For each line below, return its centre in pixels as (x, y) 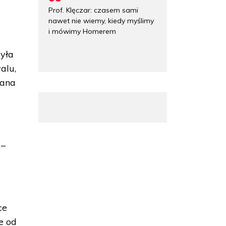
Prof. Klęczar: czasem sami (93, 10)
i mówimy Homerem (82, 31)
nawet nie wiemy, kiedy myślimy (101, 20)
